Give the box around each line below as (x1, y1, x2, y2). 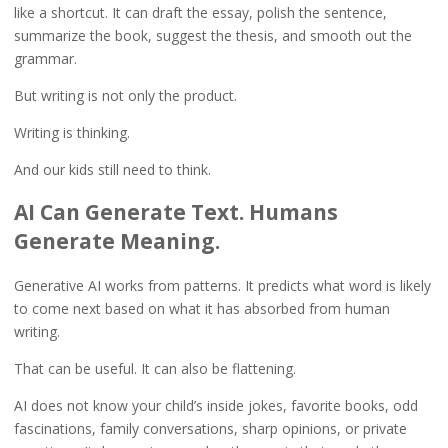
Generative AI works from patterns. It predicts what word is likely (13, 275, 431, 295)
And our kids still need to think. (13, 159, 211, 179)
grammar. (13, 49, 77, 69)
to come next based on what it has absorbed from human (13, 298, 390, 318)
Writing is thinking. (13, 123, 130, 142)
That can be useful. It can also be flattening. (13, 358, 296, 378)
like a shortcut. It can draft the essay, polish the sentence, (13, 3, 387, 23)
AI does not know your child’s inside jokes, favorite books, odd (13, 395, 418, 415)
